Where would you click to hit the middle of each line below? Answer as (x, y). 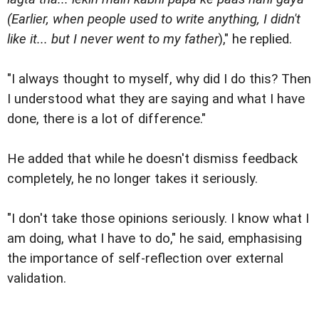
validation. (37, 279)
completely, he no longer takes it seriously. (132, 179)
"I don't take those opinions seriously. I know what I (158, 219)
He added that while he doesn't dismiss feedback (152, 159)
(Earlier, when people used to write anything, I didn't (154, 20)
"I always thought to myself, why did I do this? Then (159, 79)
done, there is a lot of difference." (106, 119)
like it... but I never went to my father (113, 40)
